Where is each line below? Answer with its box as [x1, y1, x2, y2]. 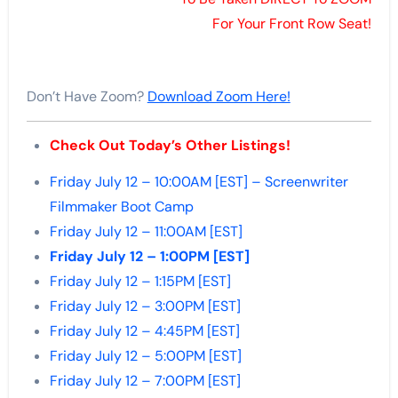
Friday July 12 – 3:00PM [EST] [49, 297, 241, 316]
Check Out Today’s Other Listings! [49, 136, 291, 155]
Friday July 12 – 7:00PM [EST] [49, 371, 241, 391]
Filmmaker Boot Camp [49, 197, 194, 217]
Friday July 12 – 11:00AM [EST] [49, 222, 243, 242]
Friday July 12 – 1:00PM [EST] [49, 247, 250, 267]
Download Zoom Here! [147, 87, 291, 107]
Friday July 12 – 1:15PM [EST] [49, 272, 231, 291]
